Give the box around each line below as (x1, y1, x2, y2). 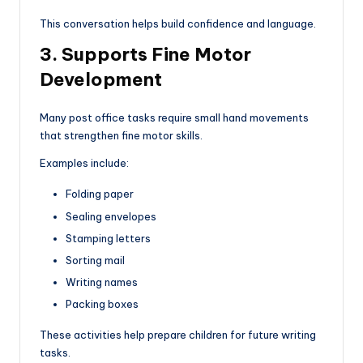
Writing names (66, 275, 138, 288)
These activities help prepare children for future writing (40, 328, 316, 342)
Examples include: (40, 156, 129, 170)
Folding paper (66, 187, 134, 201)
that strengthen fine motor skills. (40, 129, 203, 143)
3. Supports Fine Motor (40, 43, 251, 66)
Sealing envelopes (66, 209, 156, 223)
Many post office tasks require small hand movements (40, 111, 309, 125)
